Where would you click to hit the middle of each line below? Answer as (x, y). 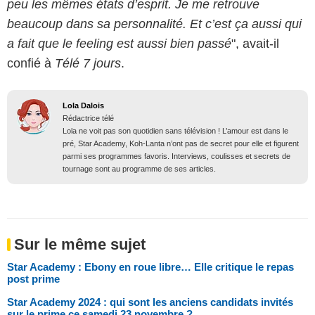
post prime (33, 279)
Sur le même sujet (80, 245)
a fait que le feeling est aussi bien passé (119, 44)
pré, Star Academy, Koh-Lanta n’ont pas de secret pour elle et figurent (181, 144)
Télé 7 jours (88, 64)
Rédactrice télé (88, 118)
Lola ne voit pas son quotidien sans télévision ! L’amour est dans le (175, 131)
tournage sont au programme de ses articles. (139, 169)
